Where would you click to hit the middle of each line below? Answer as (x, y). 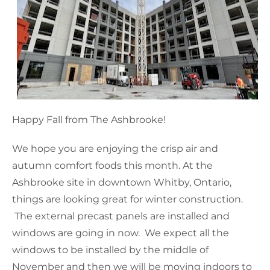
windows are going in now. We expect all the (121, 233)
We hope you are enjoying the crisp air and (115, 148)
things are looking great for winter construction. (127, 199)
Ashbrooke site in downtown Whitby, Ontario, (122, 182)
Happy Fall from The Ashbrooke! (89, 119)
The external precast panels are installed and (121, 216)
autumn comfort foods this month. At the (112, 165)
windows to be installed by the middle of (110, 250)
